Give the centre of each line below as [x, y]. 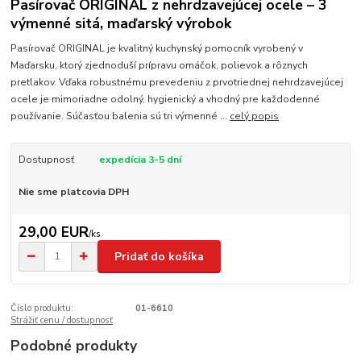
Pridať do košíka [159, 256]
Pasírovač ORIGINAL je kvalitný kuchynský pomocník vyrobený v [157, 48]
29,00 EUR [53, 232]
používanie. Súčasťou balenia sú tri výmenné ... [120, 116]
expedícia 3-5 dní [140, 159]
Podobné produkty [74, 346]
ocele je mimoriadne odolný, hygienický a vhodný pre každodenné [166, 99]
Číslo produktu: [42, 309]
